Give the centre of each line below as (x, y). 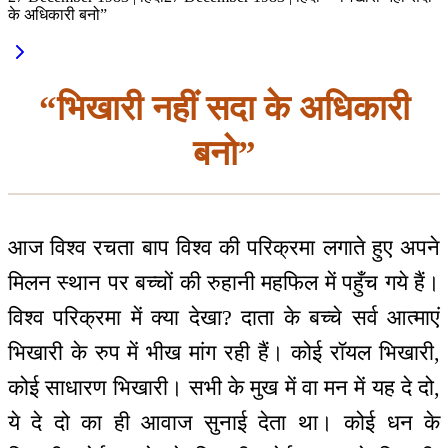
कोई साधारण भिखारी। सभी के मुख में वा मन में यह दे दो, (224, 388)
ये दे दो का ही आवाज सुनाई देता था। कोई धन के (224, 423)
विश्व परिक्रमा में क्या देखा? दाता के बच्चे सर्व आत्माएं (224, 318)
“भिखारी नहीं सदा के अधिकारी (224, 108)
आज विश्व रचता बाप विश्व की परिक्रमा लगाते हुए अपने (224, 248)
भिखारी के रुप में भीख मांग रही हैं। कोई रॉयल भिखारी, (224, 353)
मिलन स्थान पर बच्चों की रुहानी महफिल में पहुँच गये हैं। (224, 283)
